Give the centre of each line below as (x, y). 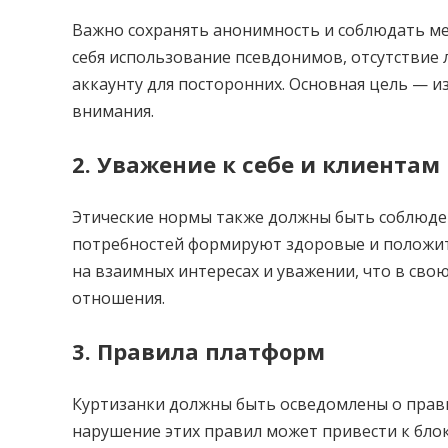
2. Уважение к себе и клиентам (256, 164)
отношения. (118, 298)
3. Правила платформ (198, 351)
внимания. (113, 111)
